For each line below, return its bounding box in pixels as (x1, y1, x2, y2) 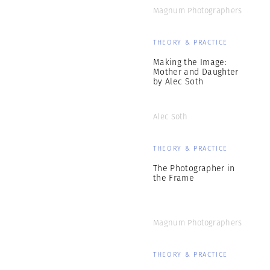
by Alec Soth (153, 75, 204, 87)
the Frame (153, 172, 195, 184)
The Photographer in (153, 162, 235, 174)
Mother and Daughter (153, 66, 239, 78)
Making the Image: (153, 56, 227, 68)
